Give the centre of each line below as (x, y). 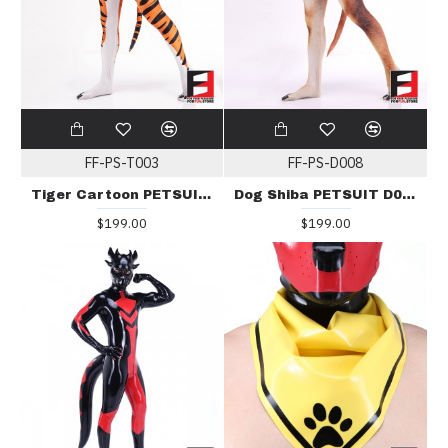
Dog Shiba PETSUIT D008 (409, 195)
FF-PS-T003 (121, 163)
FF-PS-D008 (326, 163)
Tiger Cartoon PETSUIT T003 (204, 195)
